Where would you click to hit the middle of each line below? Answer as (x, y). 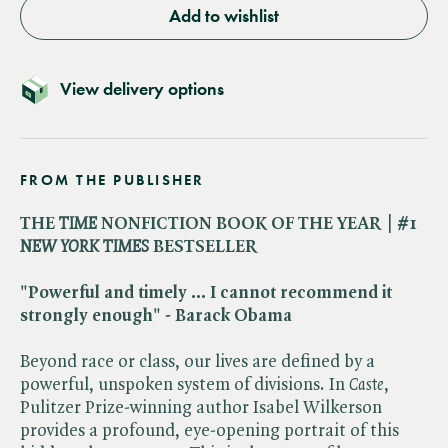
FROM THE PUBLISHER (112, 179)
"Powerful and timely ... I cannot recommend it (206, 292)
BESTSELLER (205, 246)
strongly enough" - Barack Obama (156, 315)
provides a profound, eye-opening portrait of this (209, 430)
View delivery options (142, 88)
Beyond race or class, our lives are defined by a (197, 361)
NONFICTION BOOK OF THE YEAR (241, 223)
